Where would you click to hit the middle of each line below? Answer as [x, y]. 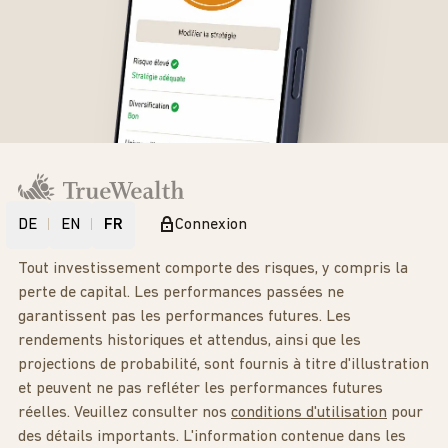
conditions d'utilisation [309, 413]
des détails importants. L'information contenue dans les [212, 437]
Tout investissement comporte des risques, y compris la [213, 269]
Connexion [211, 225]
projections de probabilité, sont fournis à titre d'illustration [223, 365]
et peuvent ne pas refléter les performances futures [200, 389]
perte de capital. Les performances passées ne [181, 293]
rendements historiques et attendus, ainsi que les [189, 341]
